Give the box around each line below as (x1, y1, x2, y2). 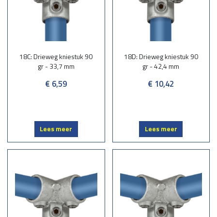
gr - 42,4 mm (142, 61, 180, 71)
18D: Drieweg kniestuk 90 (124, 51, 198, 62)
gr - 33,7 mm (37, 61, 75, 71)
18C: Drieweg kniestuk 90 (19, 51, 93, 62)
